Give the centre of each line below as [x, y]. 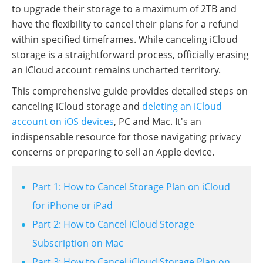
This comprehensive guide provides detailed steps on [130, 91]
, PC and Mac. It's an [158, 122]
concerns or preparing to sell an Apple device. [113, 152]
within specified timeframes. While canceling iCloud [125, 39]
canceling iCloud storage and [77, 106]
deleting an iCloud [182, 106]
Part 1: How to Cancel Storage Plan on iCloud [131, 187]
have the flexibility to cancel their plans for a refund [125, 24]
